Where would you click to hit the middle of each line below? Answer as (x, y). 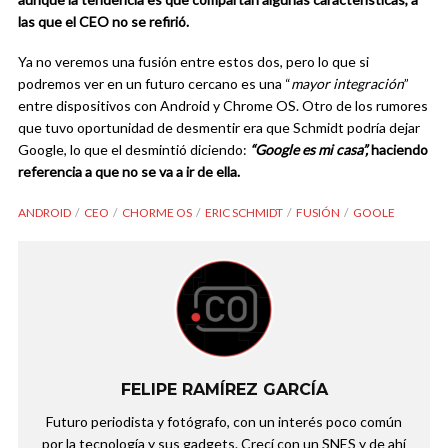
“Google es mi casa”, (310, 149)
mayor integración (347, 83)
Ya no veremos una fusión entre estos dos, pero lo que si (193, 61)
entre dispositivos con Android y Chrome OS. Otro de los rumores (223, 105)
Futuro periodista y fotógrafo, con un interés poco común (224, 421)
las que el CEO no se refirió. (103, 21)
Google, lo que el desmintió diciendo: (134, 149)
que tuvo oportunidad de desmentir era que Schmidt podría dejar (219, 127)
